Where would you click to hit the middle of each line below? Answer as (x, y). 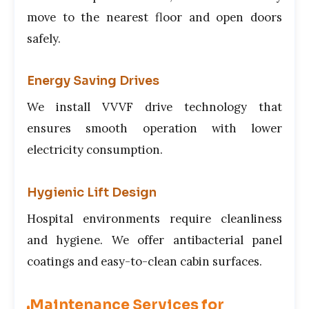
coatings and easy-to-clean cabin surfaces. (144, 261)
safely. (44, 39)
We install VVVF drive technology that (154, 107)
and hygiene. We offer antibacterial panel (154, 240)
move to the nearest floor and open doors (154, 18)
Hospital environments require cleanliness (154, 218)
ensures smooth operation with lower (154, 129)
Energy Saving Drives (93, 81)
